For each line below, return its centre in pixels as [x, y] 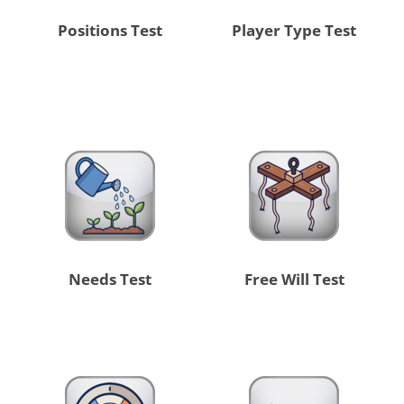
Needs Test [110, 280]
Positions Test [110, 31]
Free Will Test [294, 280]
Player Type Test [294, 31]
